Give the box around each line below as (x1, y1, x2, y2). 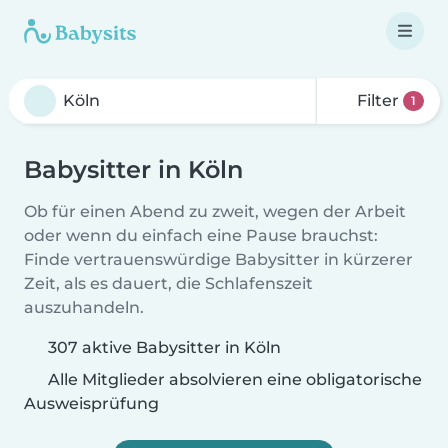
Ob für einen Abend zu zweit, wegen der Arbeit (24, 202, 406, 221)
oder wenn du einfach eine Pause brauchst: (24, 226, 378, 245)
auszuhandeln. (24, 298, 144, 317)
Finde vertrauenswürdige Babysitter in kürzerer (24, 250, 413, 269)
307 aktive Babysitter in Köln (48, 338, 281, 357)
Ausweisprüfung (24, 394, 159, 413)
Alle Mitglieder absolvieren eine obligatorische (44, 370, 422, 389)
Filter (353, 91, 404, 110)
